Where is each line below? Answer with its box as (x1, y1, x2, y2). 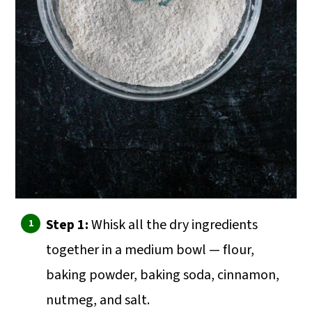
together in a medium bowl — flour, (46, 240, 255, 260)
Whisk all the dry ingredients (91, 215, 258, 235)
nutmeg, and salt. (46, 290, 150, 311)
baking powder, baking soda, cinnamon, (46, 265, 280, 286)
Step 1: (46, 215, 92, 235)
